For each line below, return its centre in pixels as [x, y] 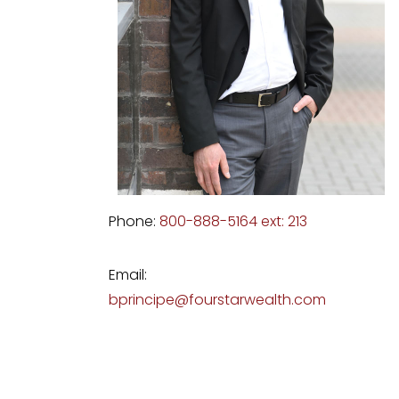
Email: [128, 275]
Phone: [134, 221]
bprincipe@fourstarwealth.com [217, 300]
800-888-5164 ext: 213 [233, 221]
